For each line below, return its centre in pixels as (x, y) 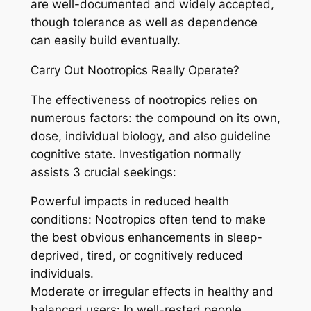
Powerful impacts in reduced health (129, 202)
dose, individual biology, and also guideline (150, 136)
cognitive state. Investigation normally (135, 154)
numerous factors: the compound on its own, (155, 118)
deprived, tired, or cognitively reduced (136, 256)
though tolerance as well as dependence (144, 23)
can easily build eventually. (105, 41)
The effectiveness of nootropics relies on (144, 100)
